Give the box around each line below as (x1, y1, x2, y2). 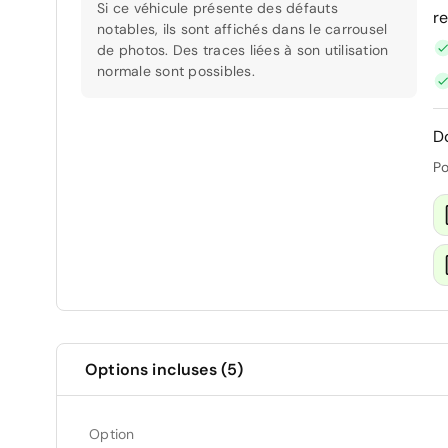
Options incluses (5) (85, 358, 244, 380)
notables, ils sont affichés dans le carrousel (97, 19, 388, 38)
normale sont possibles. (97, 61, 255, 80)
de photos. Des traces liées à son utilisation (97, 40, 389, 59)
